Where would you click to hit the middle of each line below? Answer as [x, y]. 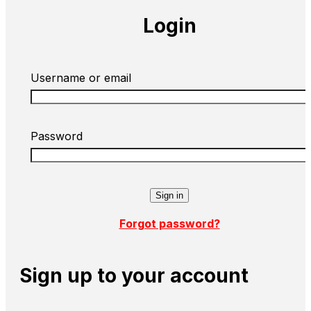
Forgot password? [169, 223]
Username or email [81, 77]
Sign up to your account [134, 275]
